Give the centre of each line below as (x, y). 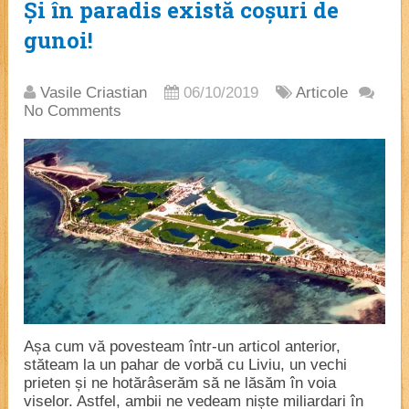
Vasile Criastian (94, 92)
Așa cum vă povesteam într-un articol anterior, (183, 347)
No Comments (73, 110)
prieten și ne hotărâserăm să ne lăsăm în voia (180, 383)
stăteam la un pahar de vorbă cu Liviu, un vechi (186, 365)
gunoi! (59, 40)
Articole (322, 92)
